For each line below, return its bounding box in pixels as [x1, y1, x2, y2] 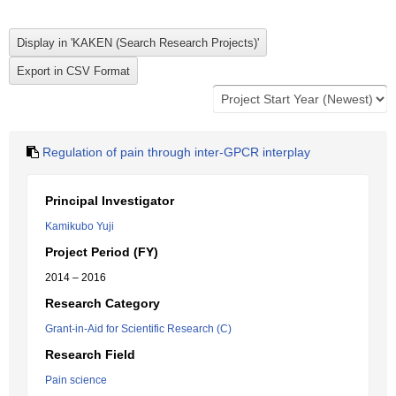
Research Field [45, 347, 135, 362]
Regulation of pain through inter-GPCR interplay [42, 145, 310, 159]
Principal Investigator [45, 194, 174, 208]
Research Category [45, 296, 160, 310]
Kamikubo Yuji [45, 220, 114, 232]
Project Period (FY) [45, 245, 158, 259]
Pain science [45, 374, 107, 386]
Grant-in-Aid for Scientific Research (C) [45, 323, 232, 335]
